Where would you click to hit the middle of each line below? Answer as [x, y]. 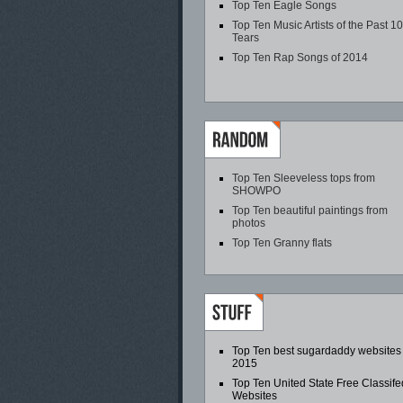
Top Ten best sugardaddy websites [317, 351]
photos [249, 223]
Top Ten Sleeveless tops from [304, 178]
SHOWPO [256, 191]
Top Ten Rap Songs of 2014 [300, 58]
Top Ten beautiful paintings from [310, 210]
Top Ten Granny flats [282, 243]
